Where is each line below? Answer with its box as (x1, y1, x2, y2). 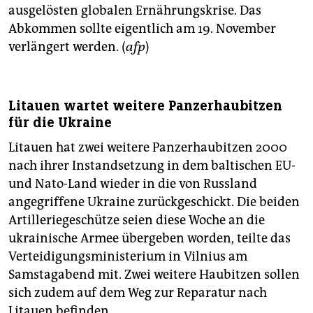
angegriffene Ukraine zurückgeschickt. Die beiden (8, 194, 300, 210)
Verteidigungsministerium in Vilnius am (8, 249, 247, 265)
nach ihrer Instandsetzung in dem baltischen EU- (8, 158, 296, 174)
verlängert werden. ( (8, 39, 126, 55)
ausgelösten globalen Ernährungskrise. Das (8, 3, 261, 19)
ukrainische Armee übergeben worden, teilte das (8, 231, 291, 247)
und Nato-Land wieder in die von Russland (8, 176, 257, 192)
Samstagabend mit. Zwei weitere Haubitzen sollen (8, 267, 300, 283)
